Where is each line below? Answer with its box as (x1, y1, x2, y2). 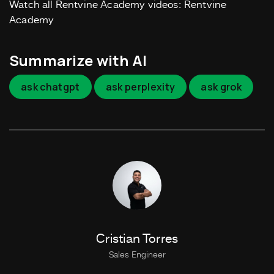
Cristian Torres (96, 233, 178, 246)
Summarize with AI (9, 50, 147, 71)
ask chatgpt (21, 80, 80, 94)
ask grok (201, 80, 242, 94)
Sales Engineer (108, 251, 166, 260)
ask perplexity (105, 80, 176, 94)
